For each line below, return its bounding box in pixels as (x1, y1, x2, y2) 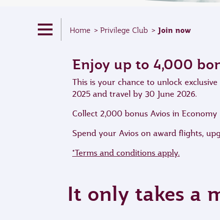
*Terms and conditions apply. (72, 148, 180, 158)
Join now (158, 25, 191, 36)
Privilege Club (100, 26, 148, 35)
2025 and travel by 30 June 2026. (72, 89, 197, 99)
